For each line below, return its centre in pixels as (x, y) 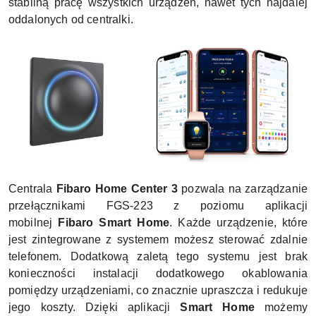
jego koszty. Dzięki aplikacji (95, 307)
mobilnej (34, 222)
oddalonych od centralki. (71, 19)
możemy (281, 307)
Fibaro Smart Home (114, 222)
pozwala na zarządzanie (243, 188)
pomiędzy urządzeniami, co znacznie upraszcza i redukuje (158, 290)
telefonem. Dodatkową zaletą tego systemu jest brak (158, 256)
